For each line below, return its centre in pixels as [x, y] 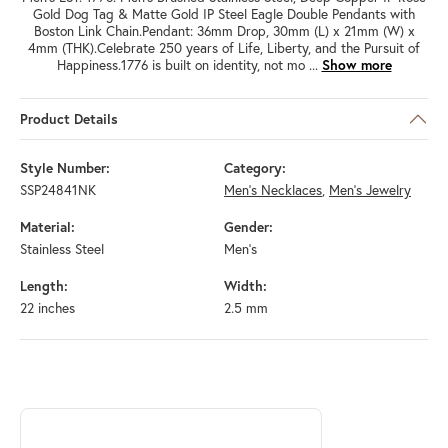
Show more [356, 64]
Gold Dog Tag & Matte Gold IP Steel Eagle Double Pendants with [224, 13]
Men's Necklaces [273, 189]
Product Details [69, 118]
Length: [44, 285]
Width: [245, 285]
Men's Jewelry [370, 189]
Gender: [248, 226]
